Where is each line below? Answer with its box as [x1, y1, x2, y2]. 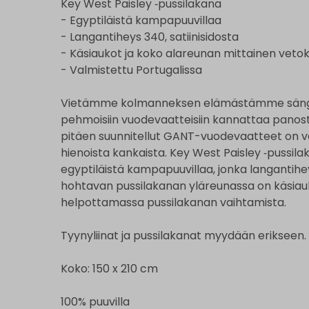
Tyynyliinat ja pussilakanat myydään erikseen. [61, 227, 306, 243]
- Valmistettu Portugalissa [61, 61, 202, 78]
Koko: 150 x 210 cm [61, 260, 158, 277]
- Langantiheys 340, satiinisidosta [61, 28, 239, 45]
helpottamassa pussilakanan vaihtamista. [61, 194, 286, 210]
